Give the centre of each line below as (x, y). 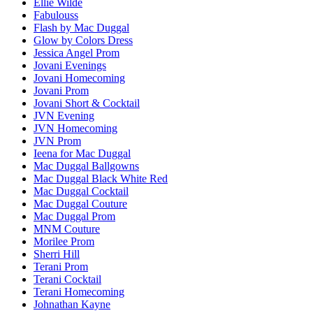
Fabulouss (56, 15)
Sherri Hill (57, 254)
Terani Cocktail (67, 279)
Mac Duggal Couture (80, 203)
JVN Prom (57, 140)
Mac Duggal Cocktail (81, 191)
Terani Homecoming (79, 291)
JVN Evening (64, 115)
